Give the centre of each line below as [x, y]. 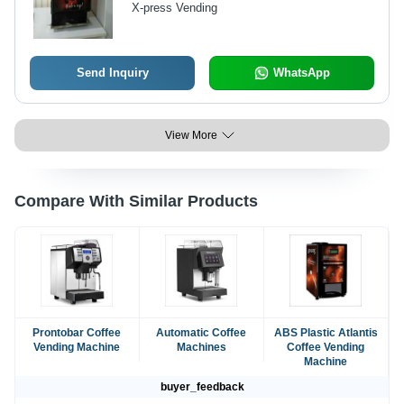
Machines [201, 348]
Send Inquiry [112, 73]
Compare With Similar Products [136, 202]
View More [191, 136]
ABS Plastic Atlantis [326, 333]
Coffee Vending [326, 348]
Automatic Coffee [202, 333]
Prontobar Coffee [77, 333]
